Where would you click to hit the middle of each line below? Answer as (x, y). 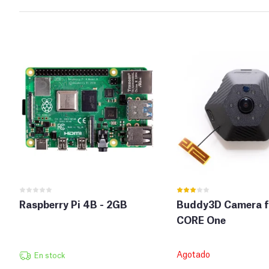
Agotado (193, 253)
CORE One (201, 219)
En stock (49, 255)
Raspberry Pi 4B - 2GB (73, 204)
